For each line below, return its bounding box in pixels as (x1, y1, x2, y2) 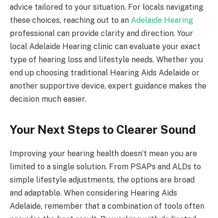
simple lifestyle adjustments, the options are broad (10, 175, 195, 185)
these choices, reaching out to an (10, 16, 131, 25)
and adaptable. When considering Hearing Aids (10, 188, 177, 198)
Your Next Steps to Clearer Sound (10, 123, 196, 137)
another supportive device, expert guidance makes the (10, 81, 206, 91)
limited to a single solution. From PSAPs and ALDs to (10, 162, 201, 172)
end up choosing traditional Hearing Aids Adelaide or (10, 68, 200, 78)
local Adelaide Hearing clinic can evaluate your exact (10, 42, 200, 52)
